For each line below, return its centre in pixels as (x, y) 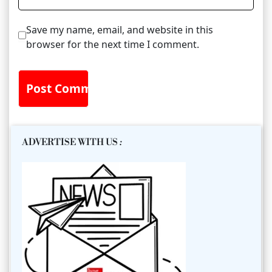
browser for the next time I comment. (112, 44)
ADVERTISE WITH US (71, 142)
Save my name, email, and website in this (119, 29)
